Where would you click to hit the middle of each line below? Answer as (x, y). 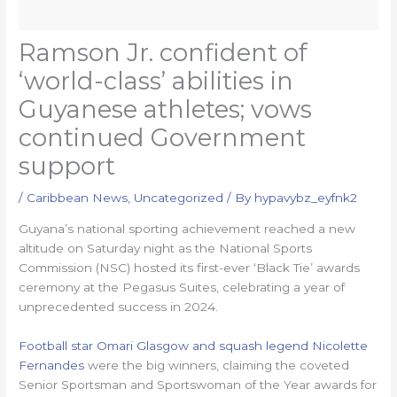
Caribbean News (78, 198)
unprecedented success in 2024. (119, 306)
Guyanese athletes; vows (166, 110)
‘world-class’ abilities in (156, 82)
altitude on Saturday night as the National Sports (166, 248)
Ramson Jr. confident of (163, 53)
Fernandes (52, 365)
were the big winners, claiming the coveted (217, 365)
